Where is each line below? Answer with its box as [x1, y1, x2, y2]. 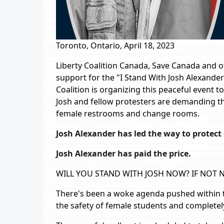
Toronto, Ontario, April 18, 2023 [56, 40, 174, 51]
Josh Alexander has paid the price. [56, 148, 191, 159]
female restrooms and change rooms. [56, 108, 199, 119]
